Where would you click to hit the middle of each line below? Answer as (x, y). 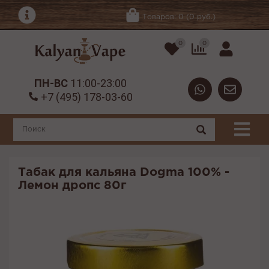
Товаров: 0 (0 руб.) (179, 17)
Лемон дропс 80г (72, 186)
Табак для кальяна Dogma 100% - (124, 173)
